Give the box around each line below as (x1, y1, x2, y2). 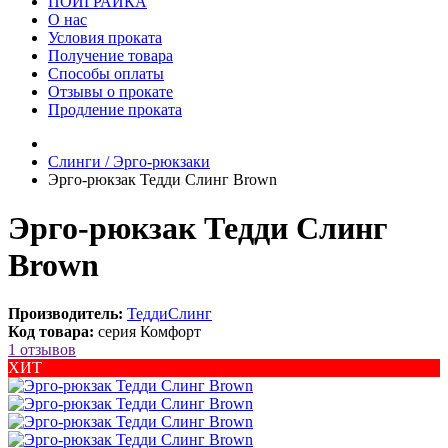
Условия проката (48, 28, 162, 46)
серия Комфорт (98, 323, 201, 341)
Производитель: (8, 305, 123, 323)
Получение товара (48, 46, 173, 64)
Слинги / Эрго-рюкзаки (48, 152, 210, 170)
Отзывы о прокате (48, 82, 173, 100)
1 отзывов (8, 341, 76, 359)
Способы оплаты (48, 64, 164, 82)
